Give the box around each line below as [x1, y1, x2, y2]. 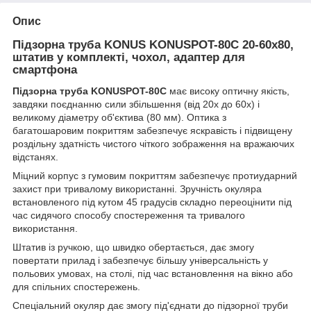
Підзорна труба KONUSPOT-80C [12, 85, 169, 97]
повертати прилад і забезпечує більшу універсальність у [12, 255, 268, 267]
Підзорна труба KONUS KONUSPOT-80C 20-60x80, [12, 38, 294, 52]
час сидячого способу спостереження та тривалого [12, 210, 245, 221]
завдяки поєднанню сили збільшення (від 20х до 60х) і [12, 99, 260, 110]
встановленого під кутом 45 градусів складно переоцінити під [12, 196, 292, 208]
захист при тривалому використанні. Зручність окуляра [12, 183, 262, 195]
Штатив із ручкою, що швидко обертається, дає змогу [12, 242, 254, 253]
